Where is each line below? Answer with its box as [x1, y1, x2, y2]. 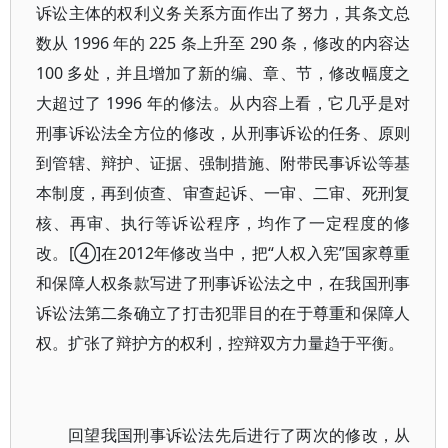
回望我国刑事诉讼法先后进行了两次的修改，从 [68, 424, 411, 446]
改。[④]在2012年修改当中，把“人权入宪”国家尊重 [36, 242, 411, 264]
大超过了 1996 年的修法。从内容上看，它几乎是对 [36, 92, 411, 114]
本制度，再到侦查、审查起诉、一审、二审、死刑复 [36, 182, 411, 204]
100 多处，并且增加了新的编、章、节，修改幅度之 [36, 62, 411, 84]
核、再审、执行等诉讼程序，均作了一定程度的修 [36, 212, 411, 234]
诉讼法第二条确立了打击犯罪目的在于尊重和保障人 [36, 302, 411, 324]
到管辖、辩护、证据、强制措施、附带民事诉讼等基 [36, 152, 411, 174]
